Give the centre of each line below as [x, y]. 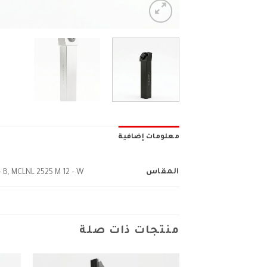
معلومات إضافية [149, 137]
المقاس [162, 172]
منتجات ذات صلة [129, 231]
